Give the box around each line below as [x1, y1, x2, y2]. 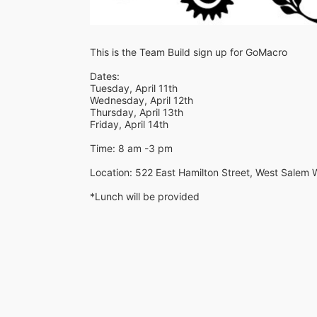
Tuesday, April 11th [90, 81, 178, 94]
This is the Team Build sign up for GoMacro [90, 45, 287, 58]
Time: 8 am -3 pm [90, 142, 173, 154]
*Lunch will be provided [90, 190, 202, 202]
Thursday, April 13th [90, 105, 183, 118]
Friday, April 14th [90, 117, 168, 130]
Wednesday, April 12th [90, 93, 193, 106]
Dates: [90, 69, 120, 82]
